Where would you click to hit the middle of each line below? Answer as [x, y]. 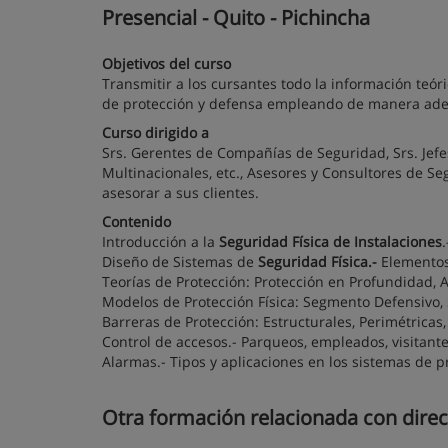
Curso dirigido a [155, 132]
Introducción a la [160, 241]
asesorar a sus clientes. [180, 192]
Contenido [136, 221]
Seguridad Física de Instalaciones [330, 241]
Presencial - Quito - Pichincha [236, 17]
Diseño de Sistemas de [180, 261]
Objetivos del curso [166, 63]
